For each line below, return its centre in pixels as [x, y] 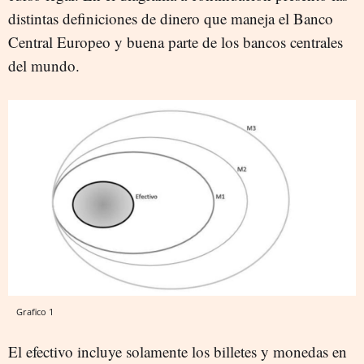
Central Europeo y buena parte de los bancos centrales [175, 42]
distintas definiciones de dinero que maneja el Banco [171, 18]
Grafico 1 [35, 311]
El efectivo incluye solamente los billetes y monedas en [178, 351]
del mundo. [44, 65]
